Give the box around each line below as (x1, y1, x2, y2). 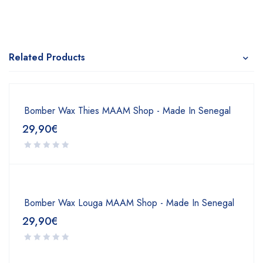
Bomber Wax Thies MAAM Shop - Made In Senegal (24, 103, 231, 117)
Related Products (9, 50, 85, 64)
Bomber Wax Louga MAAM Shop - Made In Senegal (24, 195, 234, 210)
